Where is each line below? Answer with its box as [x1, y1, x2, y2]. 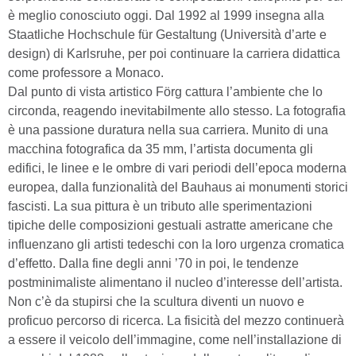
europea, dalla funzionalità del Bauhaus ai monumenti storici [8, 180, 348, 194]
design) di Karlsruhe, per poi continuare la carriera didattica [8, 47, 340, 60]
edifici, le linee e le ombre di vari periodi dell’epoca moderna [8, 161, 346, 175]
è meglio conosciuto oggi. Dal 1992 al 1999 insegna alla [8, 9, 324, 22]
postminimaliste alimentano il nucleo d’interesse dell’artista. [8, 276, 342, 289]
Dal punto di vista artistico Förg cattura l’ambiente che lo [8, 85, 323, 99]
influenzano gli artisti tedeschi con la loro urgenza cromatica [8, 238, 344, 251]
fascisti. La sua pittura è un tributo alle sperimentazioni [8, 199, 312, 213]
